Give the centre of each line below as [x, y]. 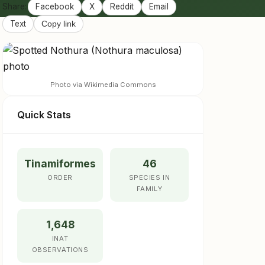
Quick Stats [44, 115]
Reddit [122, 7]
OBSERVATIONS [60, 250]
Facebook [55, 7]
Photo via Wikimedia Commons [103, 85]
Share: [14, 7]
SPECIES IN [149, 178]
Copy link [59, 24]
